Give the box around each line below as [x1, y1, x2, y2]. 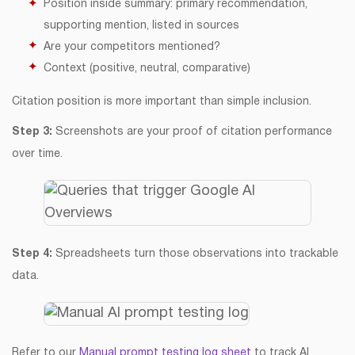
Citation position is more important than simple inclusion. [12, 97, 311, 107]
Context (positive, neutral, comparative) [44, 63, 250, 74]
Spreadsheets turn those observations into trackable [52, 248, 338, 259]
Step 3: [12, 127, 55, 137]
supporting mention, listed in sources [44, 21, 239, 31]
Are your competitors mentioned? [44, 42, 220, 52]
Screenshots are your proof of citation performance [55, 127, 332, 137]
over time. [12, 149, 63, 159]
